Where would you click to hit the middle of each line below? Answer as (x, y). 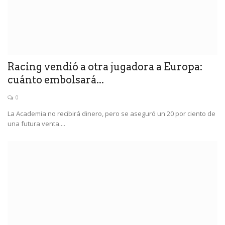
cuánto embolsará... (56, 80)
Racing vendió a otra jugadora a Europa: (105, 67)
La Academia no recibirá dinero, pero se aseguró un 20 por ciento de (111, 113)
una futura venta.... (36, 123)
